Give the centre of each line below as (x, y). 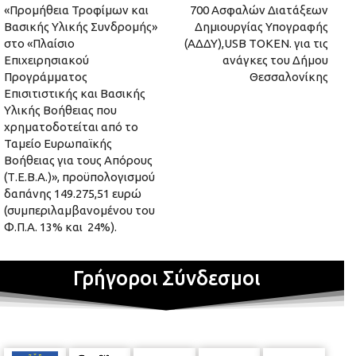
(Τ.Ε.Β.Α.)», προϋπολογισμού (79, 177)
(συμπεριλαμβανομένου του (79, 211)
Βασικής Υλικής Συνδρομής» (81, 27)
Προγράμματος (46, 77)
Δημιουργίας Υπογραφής (261, 27)
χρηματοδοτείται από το (71, 127)
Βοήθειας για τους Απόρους (78, 161)
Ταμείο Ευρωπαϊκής (58, 144)
